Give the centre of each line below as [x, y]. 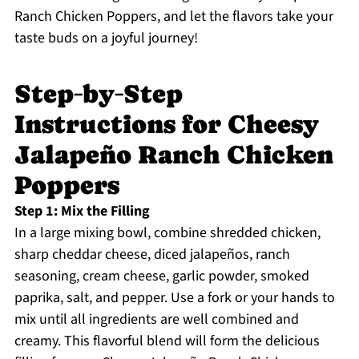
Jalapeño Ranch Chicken [173, 155]
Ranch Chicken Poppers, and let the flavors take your [173, 17]
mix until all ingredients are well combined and [156, 320]
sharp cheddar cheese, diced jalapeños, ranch [152, 255]
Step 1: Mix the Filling [82, 212]
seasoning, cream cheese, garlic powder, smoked [161, 276]
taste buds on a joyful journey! [106, 38]
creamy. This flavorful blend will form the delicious [167, 341]
